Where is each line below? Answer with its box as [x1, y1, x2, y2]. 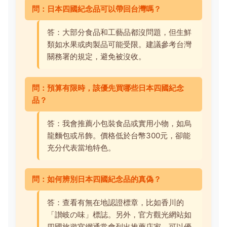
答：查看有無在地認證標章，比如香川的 [47, 197, 184, 207]
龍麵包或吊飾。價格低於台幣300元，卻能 [47, 130, 191, 140]
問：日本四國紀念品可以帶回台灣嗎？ [32, 4, 161, 14]
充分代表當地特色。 [47, 142, 116, 153]
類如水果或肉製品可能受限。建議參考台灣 [47, 39, 192, 49]
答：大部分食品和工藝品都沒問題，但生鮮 [47, 27, 192, 37]
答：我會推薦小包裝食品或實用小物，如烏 [47, 118, 192, 128]
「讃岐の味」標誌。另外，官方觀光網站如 [47, 209, 192, 219]
